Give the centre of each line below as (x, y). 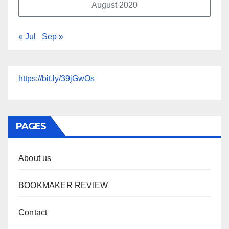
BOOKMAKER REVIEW (63, 186)
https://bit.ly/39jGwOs (56, 79)
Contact (33, 213)
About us (35, 158)
